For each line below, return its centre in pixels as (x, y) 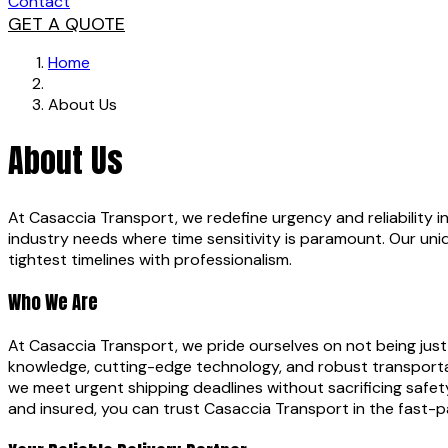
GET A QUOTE (66, 23)
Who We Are (53, 302)
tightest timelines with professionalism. (150, 259)
